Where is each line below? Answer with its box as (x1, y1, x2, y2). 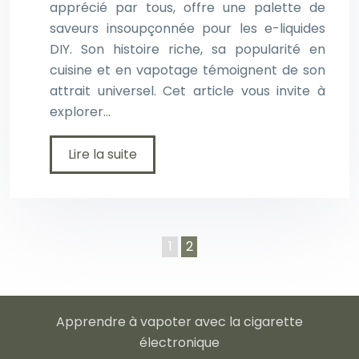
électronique (139, 333, 220, 353)
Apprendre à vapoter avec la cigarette (56, 313, 303, 332)
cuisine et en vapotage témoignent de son (50, 61, 325, 80)
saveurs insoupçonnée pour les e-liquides (50, 19, 325, 38)
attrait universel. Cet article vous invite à (50, 82, 325, 101)
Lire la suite (68, 145, 137, 164)
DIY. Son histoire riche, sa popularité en (50, 40, 325, 59)
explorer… (50, 103, 111, 122)
